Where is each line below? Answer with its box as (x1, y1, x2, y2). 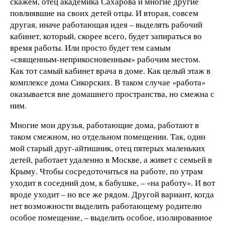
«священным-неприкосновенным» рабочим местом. (10, 53, 200, 65)
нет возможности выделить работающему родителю (10, 200, 202, 212)
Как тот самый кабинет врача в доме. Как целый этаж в (10, 64, 210, 76)
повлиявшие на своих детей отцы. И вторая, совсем (10, 7, 198, 19)
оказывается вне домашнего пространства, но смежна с (10, 87, 214, 99)
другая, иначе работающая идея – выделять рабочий (10, 18, 202, 30)
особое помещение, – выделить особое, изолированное (10, 211, 212, 223)
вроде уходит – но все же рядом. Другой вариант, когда (10, 188, 214, 200)
